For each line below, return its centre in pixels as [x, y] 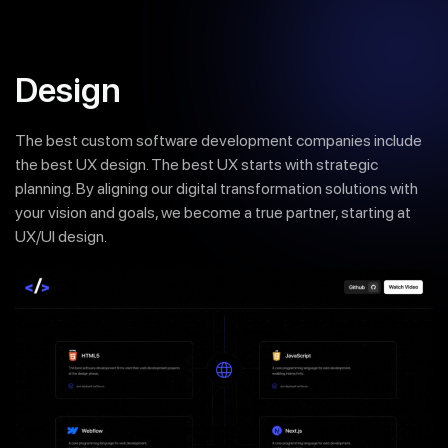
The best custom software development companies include [218, 140]
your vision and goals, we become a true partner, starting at [213, 212]
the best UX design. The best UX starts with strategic [196, 164]
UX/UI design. [61, 236]
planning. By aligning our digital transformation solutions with [216, 188]
